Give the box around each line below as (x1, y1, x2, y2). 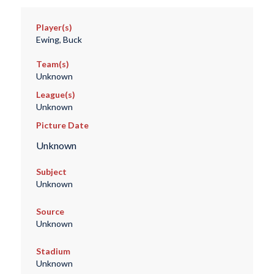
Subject (35, 166, 67, 177)
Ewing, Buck (35, 34, 82, 45)
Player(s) (35, 22, 72, 33)
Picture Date (35, 120, 89, 131)
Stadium (35, 246, 70, 257)
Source (35, 206, 64, 217)
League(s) (35, 89, 75, 100)
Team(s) (35, 59, 69, 70)
